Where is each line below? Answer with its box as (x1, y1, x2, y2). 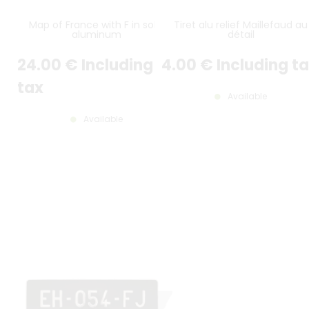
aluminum (72, 27, 121, 41)
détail (227, 27, 255, 41)
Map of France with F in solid (29, 17, 164, 32)
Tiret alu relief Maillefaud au (174, 17, 308, 32)
